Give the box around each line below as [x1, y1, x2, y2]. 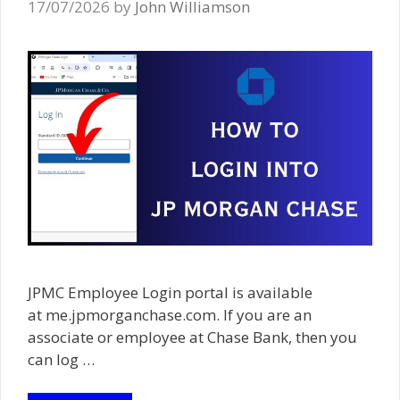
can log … [28, 348, 95, 370]
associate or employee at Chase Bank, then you [28, 326, 357, 347]
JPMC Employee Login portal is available [28, 281, 312, 303]
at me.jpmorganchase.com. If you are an [28, 304, 312, 325]
